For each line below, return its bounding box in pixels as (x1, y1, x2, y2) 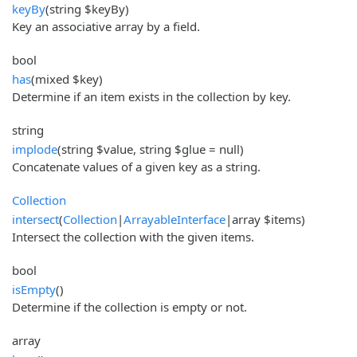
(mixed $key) (31, 70, 103, 87)
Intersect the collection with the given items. (12, 228, 254, 245)
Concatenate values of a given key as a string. (12, 158, 261, 175)
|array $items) (226, 210, 305, 227)
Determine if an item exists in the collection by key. (12, 88, 291, 104)
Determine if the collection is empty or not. (12, 298, 247, 315)
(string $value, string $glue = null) (57, 140, 244, 157)
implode (12, 140, 57, 157)
